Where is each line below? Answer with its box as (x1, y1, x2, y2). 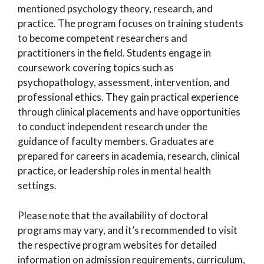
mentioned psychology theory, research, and (18, 2, 213, 15)
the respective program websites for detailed (18, 238, 217, 251)
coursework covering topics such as (18, 61, 174, 74)
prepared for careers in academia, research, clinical (18, 150, 240, 162)
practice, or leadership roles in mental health (18, 164, 211, 177)
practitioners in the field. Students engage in (18, 47, 211, 59)
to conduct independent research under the (18, 120, 207, 133)
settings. (18, 179, 57, 192)
